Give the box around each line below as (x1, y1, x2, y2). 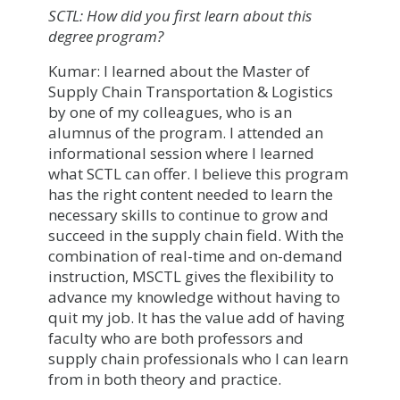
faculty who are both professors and (48, 327, 304, 348)
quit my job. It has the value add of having (48, 306, 345, 328)
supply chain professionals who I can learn (48, 347, 348, 369)
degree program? (48, 25, 163, 46)
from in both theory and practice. (48, 368, 281, 389)
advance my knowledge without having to (48, 286, 340, 307)
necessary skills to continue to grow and (48, 204, 329, 225)
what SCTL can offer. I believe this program (48, 162, 348, 184)
